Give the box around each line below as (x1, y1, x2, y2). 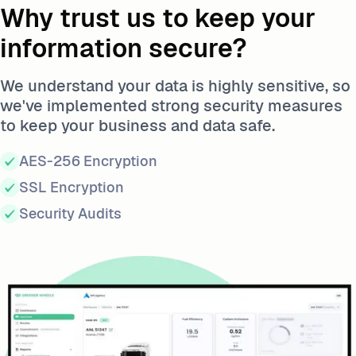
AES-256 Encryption (19, 152, 157, 170)
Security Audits (19, 204, 122, 222)
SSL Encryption (19, 178, 124, 196)
